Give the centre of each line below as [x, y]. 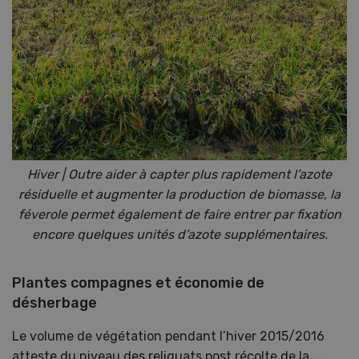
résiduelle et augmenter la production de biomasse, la [179, 195]
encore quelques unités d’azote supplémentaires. [179, 235]
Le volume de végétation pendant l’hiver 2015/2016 [168, 337]
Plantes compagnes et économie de [138, 283]
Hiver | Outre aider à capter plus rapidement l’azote [179, 175]
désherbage [54, 303]
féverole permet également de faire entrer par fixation [179, 215]
